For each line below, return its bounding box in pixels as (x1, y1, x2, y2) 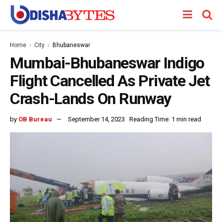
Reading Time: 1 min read (129, 115, 201, 123)
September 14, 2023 (68, 115, 125, 123)
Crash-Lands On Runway (10, 89, 171, 108)
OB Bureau (18, 115, 52, 123)
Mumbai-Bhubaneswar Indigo (10, 54, 204, 72)
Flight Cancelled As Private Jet (10, 71, 210, 90)
